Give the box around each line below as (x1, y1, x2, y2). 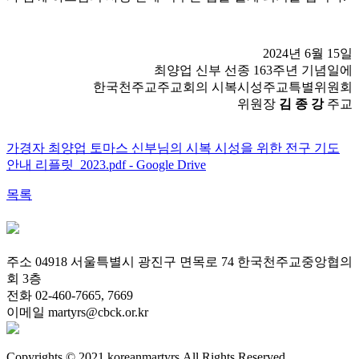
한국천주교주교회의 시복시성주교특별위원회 (93, 80, 353, 95)
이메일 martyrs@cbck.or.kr (6, 305, 148, 319)
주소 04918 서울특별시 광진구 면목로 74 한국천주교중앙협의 (6, 255, 353, 268)
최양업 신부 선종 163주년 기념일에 (154, 63, 353, 78)
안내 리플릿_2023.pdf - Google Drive (6, 158, 206, 172)
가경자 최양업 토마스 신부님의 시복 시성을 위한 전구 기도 (6, 141, 340, 155)
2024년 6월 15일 (263, 46, 353, 61)
